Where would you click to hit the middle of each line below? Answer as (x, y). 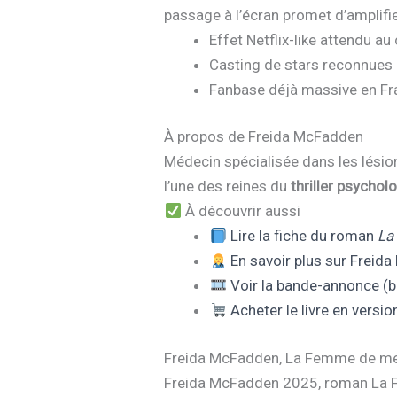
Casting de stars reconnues (301, 64)
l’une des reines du (228, 187)
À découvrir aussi (241, 211)
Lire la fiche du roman (302, 236)
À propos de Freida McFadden (264, 137)
